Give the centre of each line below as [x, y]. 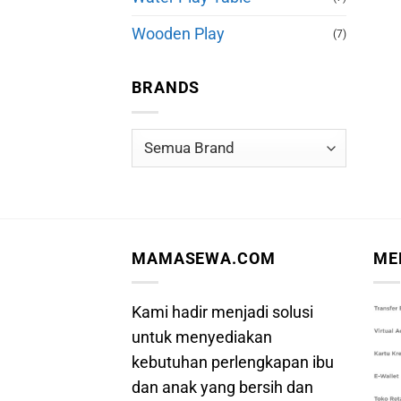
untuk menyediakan [202, 337]
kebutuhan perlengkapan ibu [233, 362]
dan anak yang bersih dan [222, 387]
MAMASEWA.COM [204, 258]
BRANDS [166, 88]
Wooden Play [178, 34]
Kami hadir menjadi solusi [222, 312]
